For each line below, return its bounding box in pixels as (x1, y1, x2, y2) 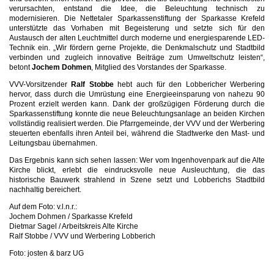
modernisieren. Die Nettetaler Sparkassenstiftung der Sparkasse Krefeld (9, 14, 265, 23)
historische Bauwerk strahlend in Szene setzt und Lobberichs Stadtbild (9, 176, 265, 184)
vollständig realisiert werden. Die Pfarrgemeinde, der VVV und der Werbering (9, 119, 265, 128)
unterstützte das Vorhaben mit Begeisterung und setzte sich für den (9, 24, 265, 32)
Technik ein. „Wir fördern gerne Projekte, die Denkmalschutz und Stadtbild (9, 43, 265, 52)
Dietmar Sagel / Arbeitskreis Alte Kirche (9, 222, 138, 231)
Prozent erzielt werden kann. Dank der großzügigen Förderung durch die (9, 100, 265, 108)
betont (9, 63, 32, 72)
